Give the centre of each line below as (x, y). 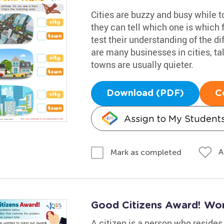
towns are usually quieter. (142, 64)
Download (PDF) (145, 93)
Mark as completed (146, 152)
